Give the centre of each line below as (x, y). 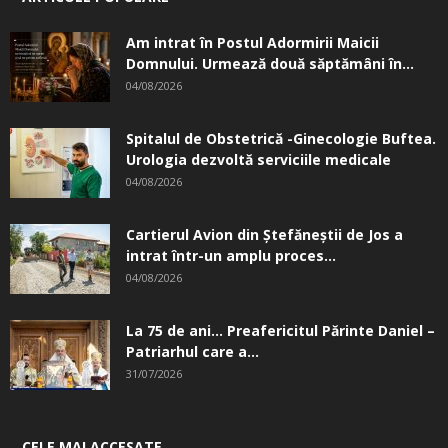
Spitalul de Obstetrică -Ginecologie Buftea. (281, 139)
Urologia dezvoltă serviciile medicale (258, 160)
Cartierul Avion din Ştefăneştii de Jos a (264, 235)
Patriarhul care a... (192, 352)
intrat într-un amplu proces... (231, 256)
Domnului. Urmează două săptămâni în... (270, 64)
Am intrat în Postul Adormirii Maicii (252, 43)
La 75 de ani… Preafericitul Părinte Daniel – (280, 331)
